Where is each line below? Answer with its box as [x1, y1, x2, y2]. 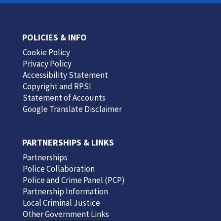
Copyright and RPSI [22, 81, 91, 92]
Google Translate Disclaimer [22, 104, 122, 115]
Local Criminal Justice [22, 197, 100, 209]
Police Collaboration [22, 163, 95, 175]
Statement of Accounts [22, 92, 106, 104]
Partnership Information [22, 186, 108, 197]
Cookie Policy [22, 47, 70, 58]
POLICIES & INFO [22, 32, 87, 43]
